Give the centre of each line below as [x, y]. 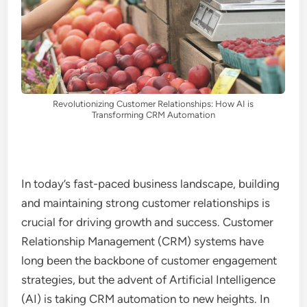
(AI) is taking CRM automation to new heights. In [146, 298]
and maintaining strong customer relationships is [146, 202]
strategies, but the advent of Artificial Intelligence [149, 279]
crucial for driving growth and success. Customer [148, 222]
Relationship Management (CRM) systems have [143, 241]
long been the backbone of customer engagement [149, 260]
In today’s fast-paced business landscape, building [151, 183]
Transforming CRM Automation [153, 114]
